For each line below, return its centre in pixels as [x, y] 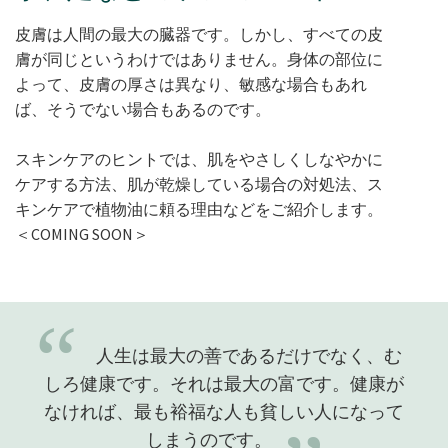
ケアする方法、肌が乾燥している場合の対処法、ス [199, 184]
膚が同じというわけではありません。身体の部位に [199, 59]
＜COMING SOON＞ [82, 234]
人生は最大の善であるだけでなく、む [248, 356]
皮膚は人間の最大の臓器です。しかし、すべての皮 [199, 34]
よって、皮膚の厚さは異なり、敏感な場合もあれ [191, 84]
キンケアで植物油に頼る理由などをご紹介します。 [199, 209]
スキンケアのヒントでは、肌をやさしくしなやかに [199, 159]
